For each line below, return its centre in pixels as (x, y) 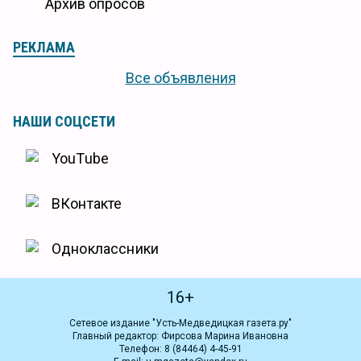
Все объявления (180, 78)
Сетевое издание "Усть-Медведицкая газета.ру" (180, 324)
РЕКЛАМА (44, 48)
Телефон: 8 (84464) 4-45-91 (180, 349)
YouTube (81, 159)
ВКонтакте (87, 204)
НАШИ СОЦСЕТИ (64, 122)
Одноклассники (105, 249)
